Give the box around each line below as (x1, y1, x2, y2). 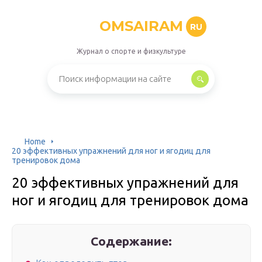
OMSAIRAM (99, 18, 183, 35)
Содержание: (91, 234, 173, 248)
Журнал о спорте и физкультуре (76, 47, 186, 55)
